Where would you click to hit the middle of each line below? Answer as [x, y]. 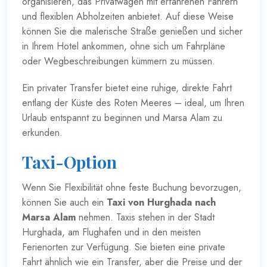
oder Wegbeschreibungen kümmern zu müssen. [119, 61]
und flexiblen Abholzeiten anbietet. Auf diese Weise [128, 16]
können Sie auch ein [64, 202]
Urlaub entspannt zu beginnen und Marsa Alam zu [122, 117]
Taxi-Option [69, 162]
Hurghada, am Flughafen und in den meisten [111, 232]
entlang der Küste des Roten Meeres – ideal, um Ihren [133, 103]
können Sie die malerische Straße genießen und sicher [132, 31]
